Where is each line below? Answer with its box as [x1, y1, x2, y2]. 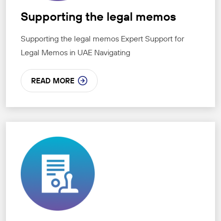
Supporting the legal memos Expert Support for [21, 34, 184, 44]
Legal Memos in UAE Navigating [21, 47, 130, 58]
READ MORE [31, 76, 74, 86]
